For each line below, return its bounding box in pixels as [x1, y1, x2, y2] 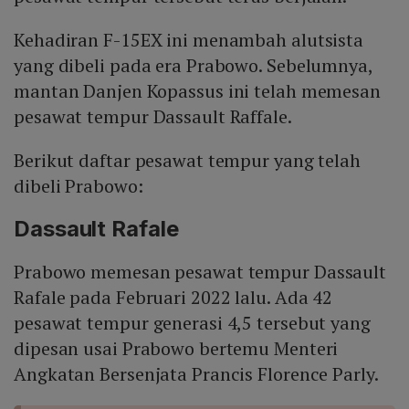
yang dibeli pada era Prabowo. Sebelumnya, [14, 53, 372, 79]
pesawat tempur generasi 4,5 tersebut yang [14, 310, 371, 336]
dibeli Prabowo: [14, 173, 143, 199]
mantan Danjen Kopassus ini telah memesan [14, 79, 381, 104]
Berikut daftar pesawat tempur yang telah [14, 148, 361, 173]
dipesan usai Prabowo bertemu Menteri [14, 336, 339, 362]
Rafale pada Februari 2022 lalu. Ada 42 [14, 285, 333, 310]
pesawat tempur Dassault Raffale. [14, 104, 292, 130]
